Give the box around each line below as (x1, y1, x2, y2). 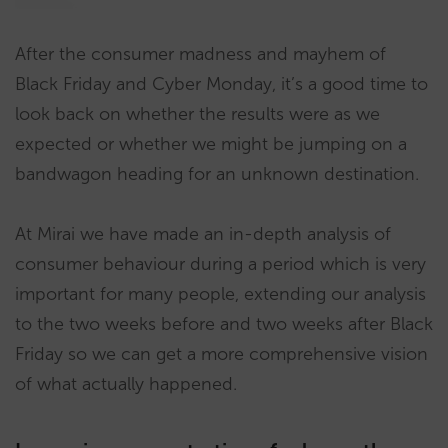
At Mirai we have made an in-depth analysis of (15, 223, 391, 245)
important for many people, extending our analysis (15, 283, 426, 305)
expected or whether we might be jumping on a (15, 133, 407, 155)
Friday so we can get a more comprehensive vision (15, 343, 428, 365)
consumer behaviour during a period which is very (15, 253, 426, 275)
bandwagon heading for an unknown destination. (15, 163, 419, 185)
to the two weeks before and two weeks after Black (15, 313, 433, 335)
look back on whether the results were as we (15, 103, 380, 125)
